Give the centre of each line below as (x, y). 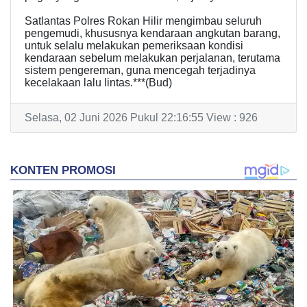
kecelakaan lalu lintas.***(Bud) (98, 83)
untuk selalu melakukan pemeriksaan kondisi (134, 46)
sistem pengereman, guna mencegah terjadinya (140, 70)
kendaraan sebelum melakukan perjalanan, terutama (152, 58)
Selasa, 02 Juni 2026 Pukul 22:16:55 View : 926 (141, 118)
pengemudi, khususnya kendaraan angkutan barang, (152, 33)
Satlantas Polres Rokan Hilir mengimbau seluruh (143, 21)
